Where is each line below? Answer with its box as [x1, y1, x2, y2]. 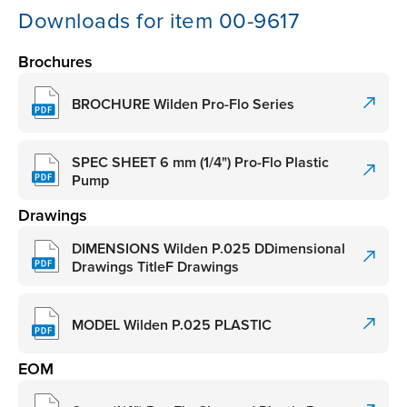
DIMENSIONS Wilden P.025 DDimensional [72, 239, 345, 258]
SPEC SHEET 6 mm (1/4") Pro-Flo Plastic [72, 153, 329, 172]
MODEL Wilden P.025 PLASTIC [72, 315, 272, 334]
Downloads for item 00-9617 [18, 8, 299, 35]
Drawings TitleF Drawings [72, 257, 239, 276]
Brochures [18, 52, 93, 73]
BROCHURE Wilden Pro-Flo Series [72, 94, 294, 114]
